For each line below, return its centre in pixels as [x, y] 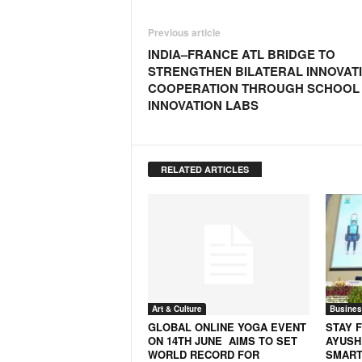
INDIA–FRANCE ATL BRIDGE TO [241, 54]
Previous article [184, 32]
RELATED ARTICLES [204, 169]
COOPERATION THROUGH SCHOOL [253, 88]
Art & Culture [177, 309]
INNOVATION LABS [203, 105]
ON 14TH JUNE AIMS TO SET [222, 341]
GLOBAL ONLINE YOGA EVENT [227, 327]
